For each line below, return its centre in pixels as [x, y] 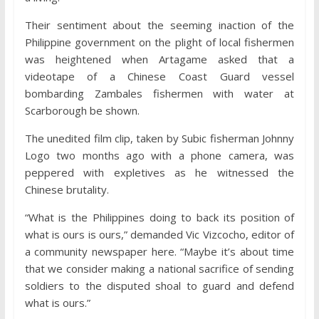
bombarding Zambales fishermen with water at [159, 94]
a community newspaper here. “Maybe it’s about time [159, 252]
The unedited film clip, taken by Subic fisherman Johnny [159, 138]
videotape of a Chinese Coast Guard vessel [159, 77]
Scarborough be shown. [82, 111]
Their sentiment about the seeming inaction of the [159, 25]
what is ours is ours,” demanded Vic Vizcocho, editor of [159, 235]
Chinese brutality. [67, 190]
